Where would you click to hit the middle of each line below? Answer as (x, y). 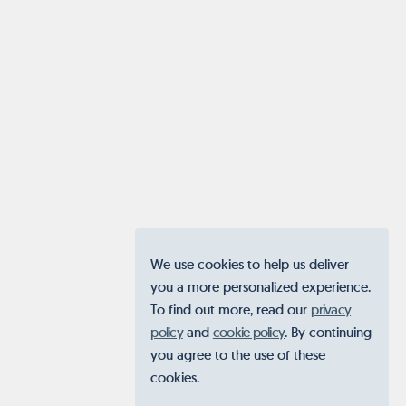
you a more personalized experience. (261, 286)
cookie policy (249, 332)
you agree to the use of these (238, 354)
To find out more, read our (231, 309)
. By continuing (329, 332)
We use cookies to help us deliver (250, 264)
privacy (331, 309)
